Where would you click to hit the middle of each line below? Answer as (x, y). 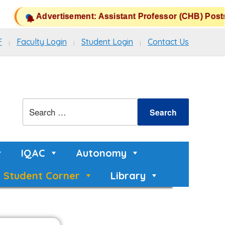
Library (128, 176)
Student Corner (42, 176)
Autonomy (101, 153)
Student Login (107, 42)
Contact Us (168, 42)
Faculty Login (42, 42)
